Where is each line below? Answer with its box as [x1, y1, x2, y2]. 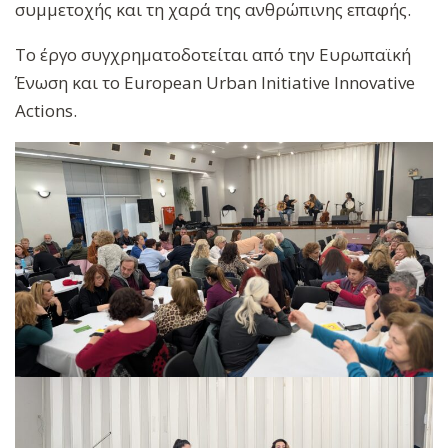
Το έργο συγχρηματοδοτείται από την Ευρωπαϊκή [15, 42, 411, 66]
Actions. [15, 98, 77, 122]
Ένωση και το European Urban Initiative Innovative [15, 70, 415, 94]
